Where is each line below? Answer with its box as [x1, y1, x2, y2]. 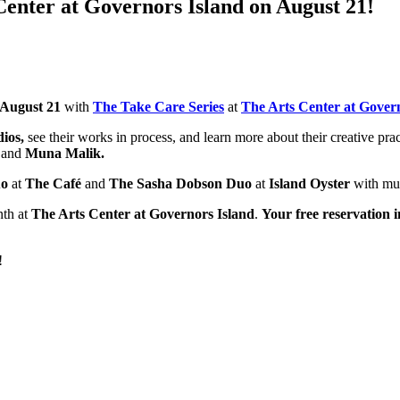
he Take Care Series [103, 98, 224, 114]
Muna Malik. [21, 145, 108, 161]
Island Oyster [265, 175, 350, 191]
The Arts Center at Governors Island [31, 205, 254, 221]
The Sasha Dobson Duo [109, 175, 255, 191]
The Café [21, 175, 81, 191]
